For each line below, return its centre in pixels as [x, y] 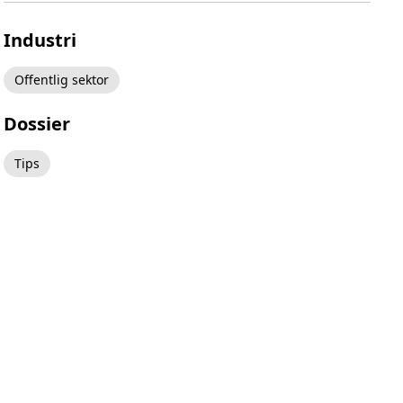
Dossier [37, 124]
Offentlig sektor [62, 80]
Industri [40, 40]
